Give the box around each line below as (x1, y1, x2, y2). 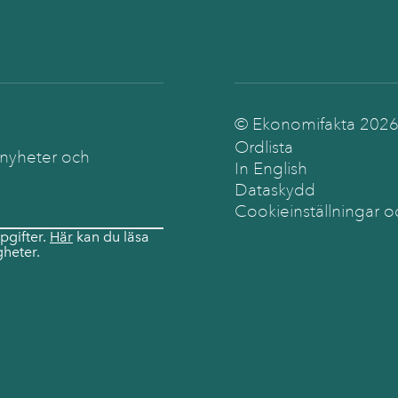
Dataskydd (235, 179, 315, 201)
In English (235, 158, 307, 179)
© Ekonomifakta (235, 114, 360, 135)
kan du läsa (73, 228, 149, 245)
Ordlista (235, 137, 293, 158)
